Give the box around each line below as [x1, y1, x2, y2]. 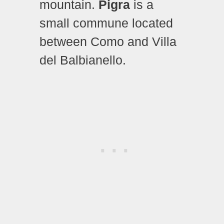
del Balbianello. [39, 52, 126, 67]
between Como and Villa [39, 34, 176, 48]
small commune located [39, 15, 173, 30]
